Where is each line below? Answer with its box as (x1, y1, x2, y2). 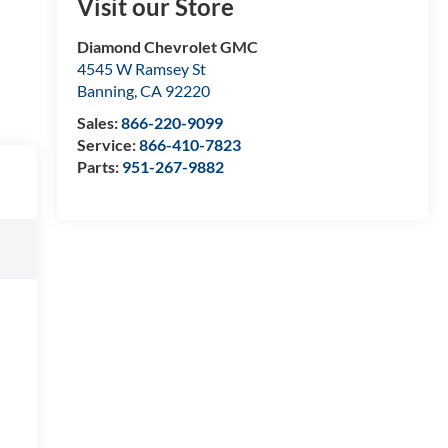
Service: (76, 135, 139, 155)
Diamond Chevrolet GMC (76, 37, 258, 57)
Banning (76, 81, 134, 101)
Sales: (76, 113, 121, 133)
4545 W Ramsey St (76, 59, 206, 79)
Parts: (76, 157, 122, 177)
